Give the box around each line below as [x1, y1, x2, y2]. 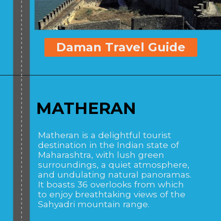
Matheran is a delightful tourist [38, 130, 172, 141]
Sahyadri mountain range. [38, 199, 150, 210]
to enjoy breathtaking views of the [38, 189, 186, 200]
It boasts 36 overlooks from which [38, 179, 184, 190]
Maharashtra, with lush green [38, 149, 165, 160]
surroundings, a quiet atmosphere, [38, 159, 190, 170]
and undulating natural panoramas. [38, 169, 192, 180]
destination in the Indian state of [38, 140, 180, 150]
